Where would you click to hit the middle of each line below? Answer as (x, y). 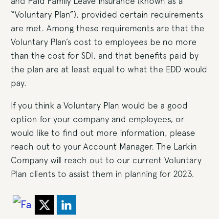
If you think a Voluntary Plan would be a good (99, 105)
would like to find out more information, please (103, 133)
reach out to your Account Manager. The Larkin (104, 146)
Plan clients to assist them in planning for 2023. (103, 174)
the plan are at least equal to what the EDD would (109, 69)
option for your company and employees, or (98, 119)
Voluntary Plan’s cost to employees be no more (104, 42)
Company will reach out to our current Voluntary (106, 160)
